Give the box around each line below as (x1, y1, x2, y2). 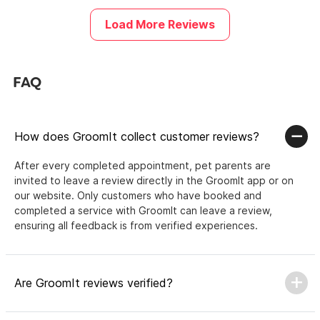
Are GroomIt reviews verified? (14, 275, 173, 290)
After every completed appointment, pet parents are (14, 159, 271, 171)
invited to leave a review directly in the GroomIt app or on (14, 174, 294, 186)
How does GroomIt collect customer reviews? (14, 129, 259, 144)
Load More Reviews (105, 17, 215, 31)
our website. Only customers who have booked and (14, 189, 261, 201)
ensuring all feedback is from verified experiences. (14, 219, 258, 231)
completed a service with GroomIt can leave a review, (14, 204, 272, 216)
